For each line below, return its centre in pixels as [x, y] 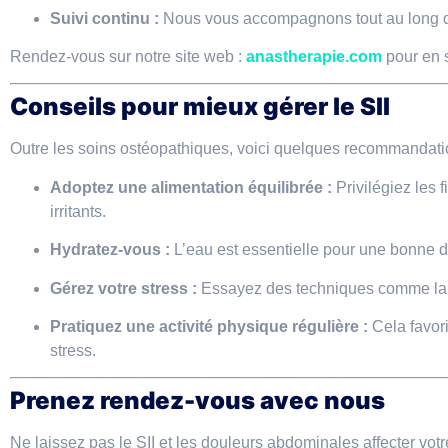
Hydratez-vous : [110, 250]
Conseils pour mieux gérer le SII [200, 107]
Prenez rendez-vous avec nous [197, 401]
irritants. [78, 211]
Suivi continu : [104, 18]
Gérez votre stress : [123, 288]
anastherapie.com [314, 56]
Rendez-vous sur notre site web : [128, 56]
